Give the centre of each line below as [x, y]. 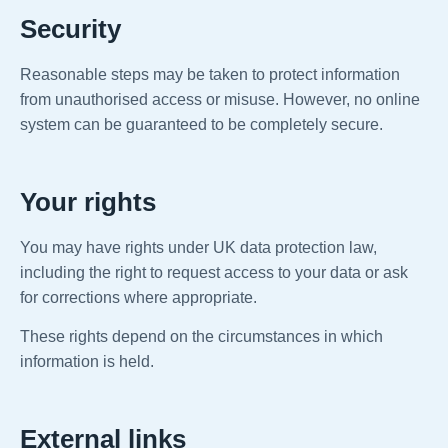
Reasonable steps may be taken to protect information [210, 75]
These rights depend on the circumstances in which [201, 337]
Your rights [88, 202]
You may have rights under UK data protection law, [198, 248]
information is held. [87, 362]
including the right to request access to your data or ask [214, 273]
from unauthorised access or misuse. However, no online [220, 100]
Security [70, 29]
